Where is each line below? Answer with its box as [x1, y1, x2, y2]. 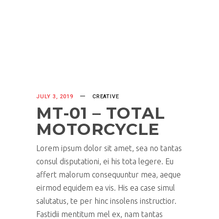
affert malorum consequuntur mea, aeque [36, 170, 181, 179]
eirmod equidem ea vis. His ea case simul [36, 183, 175, 192]
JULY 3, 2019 [36, 92, 73, 101]
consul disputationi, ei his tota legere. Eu [36, 156, 174, 166]
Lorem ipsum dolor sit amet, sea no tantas [36, 143, 182, 153]
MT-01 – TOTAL [36, 103, 165, 123]
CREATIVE [92, 92, 119, 101]
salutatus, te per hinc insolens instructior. [36, 196, 176, 205]
